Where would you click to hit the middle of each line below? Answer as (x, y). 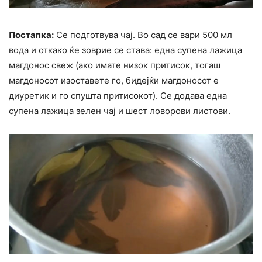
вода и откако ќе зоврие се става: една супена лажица (125, 50)
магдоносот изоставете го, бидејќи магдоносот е (114, 80)
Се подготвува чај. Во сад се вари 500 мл (143, 35)
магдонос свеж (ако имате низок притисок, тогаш (115, 65)
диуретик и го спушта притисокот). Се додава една (118, 95)
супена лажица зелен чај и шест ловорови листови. (120, 111)
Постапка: (31, 35)
